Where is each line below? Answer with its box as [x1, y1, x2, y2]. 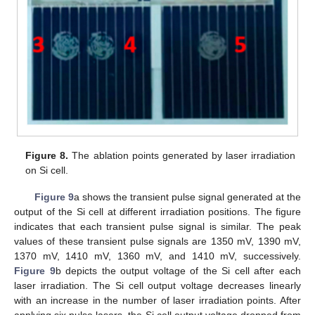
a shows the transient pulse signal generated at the [73, 191, 302, 203]
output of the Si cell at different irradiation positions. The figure [14, 206, 301, 218]
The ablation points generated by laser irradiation [68, 149, 295, 161]
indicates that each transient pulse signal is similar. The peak [14, 221, 301, 233]
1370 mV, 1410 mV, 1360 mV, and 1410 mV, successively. [14, 250, 301, 262]
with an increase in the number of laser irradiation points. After [14, 295, 301, 307]
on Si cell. [25, 164, 69, 176]
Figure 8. [25, 149, 69, 161]
